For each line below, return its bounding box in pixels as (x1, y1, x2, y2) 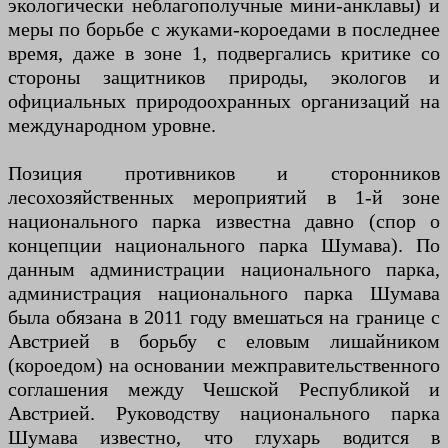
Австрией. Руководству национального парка (8, 402, 440, 425)
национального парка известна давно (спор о (8, 210, 440, 233)
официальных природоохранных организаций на (8, 90, 440, 113)
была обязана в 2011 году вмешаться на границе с (8, 306, 440, 329)
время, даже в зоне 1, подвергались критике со (8, 42, 440, 65)
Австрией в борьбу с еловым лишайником (8, 330, 440, 353)
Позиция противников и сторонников (8, 162, 440, 185)
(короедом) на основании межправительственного (8, 354, 440, 377)
